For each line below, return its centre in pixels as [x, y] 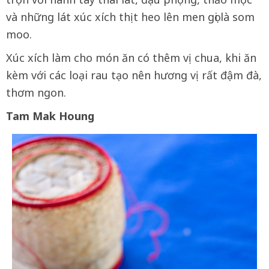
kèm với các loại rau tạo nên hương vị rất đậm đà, [134, 75]
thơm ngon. [36, 93]
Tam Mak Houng [50, 116]
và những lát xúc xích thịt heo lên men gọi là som [130, 17]
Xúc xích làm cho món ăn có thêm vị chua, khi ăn [131, 58]
